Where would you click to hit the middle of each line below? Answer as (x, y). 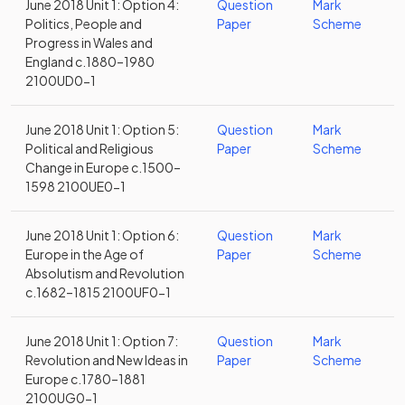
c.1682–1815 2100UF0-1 (98, 292)
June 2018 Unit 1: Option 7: (102, 341)
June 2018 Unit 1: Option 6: (102, 235)
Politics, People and (84, 24)
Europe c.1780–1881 (85, 379)
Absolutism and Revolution (105, 273)
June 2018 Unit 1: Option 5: (102, 129)
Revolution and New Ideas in (107, 360)
